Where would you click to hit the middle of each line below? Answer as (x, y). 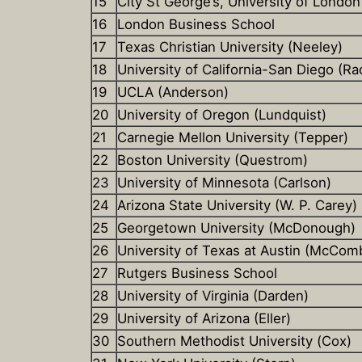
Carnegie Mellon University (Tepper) (233, 138)
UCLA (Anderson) (173, 93)
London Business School (196, 25)
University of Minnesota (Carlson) (224, 183)
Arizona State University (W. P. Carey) (237, 206)
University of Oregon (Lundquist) (222, 115)
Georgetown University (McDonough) (236, 228)
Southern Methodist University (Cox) (234, 341)
